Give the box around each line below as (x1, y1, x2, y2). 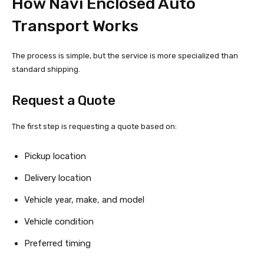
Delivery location (24, 173, 91, 184)
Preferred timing (24, 238, 91, 249)
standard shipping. (12, 65, 80, 74)
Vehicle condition (24, 216, 94, 227)
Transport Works (12, 16, 138, 36)
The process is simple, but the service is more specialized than (12, 51, 238, 61)
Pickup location (24, 151, 86, 162)
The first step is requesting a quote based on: (12, 122, 177, 131)
